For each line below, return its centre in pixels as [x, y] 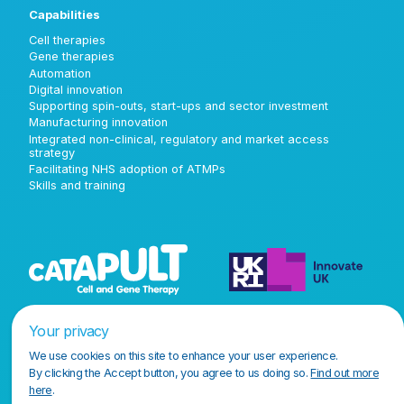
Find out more [345, 372]
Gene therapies [72, 57]
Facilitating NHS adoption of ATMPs [128, 169]
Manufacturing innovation [99, 123]
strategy [52, 152]
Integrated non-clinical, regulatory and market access [179, 139]
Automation [60, 73]
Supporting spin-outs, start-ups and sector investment [179, 106]
